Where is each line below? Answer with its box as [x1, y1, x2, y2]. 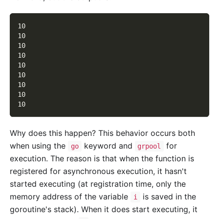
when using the [10, 140, 68, 151]
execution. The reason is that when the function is [10, 153, 194, 163]
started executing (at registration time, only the [10, 178, 186, 189]
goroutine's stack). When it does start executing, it [10, 204, 197, 214]
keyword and [81, 140, 135, 151]
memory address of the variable [10, 191, 131, 201]
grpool [137, 142, 161, 150]
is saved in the [140, 191, 196, 201]
